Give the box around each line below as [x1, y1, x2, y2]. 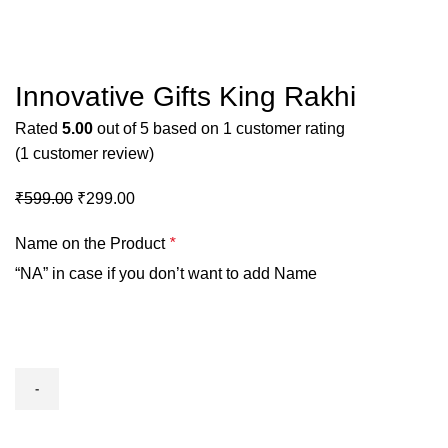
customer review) [29, 144, 154, 162]
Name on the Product [15, 234, 169, 252]
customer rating [232, 119, 345, 137]
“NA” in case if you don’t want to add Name [15, 264, 317, 282]
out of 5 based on [93, 119, 223, 137]
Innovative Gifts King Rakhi [15, 80, 356, 112]
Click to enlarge [15, 54, 126, 72]
